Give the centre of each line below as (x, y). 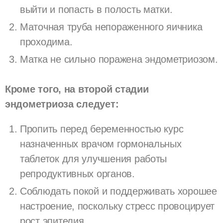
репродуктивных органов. (77, 173)
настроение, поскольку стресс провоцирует (117, 206)
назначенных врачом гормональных (101, 144)
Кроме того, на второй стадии (77, 89)
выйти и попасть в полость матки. (96, 9)
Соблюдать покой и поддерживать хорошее (118, 191)
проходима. (46, 42)
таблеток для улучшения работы (94, 159)
